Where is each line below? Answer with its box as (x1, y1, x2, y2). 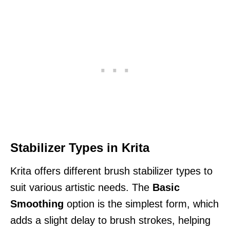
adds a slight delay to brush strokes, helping (10, 214, 210, 226)
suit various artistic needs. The (10, 181, 152, 193)
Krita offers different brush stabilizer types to (10, 165, 213, 177)
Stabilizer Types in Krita (10, 140, 149, 155)
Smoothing (10, 198, 64, 209)
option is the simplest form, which (64, 198, 219, 209)
